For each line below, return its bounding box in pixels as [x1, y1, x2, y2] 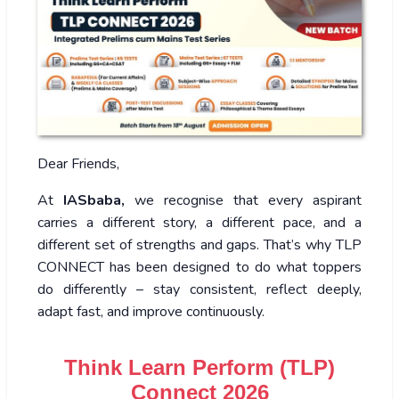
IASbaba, [53, 190, 134, 210]
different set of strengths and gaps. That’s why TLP [37, 234, 362, 255]
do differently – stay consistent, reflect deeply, [37, 279, 362, 299]
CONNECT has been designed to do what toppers [37, 256, 362, 277]
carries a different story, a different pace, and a [37, 212, 362, 232]
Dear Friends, [37, 153, 119, 174]
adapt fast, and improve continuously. [37, 301, 265, 322]
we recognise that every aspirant [134, 190, 362, 210]
